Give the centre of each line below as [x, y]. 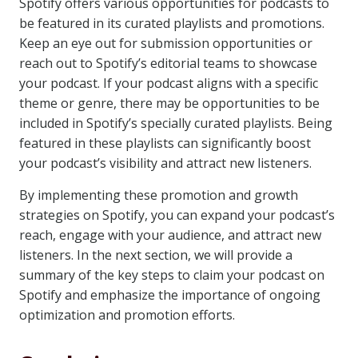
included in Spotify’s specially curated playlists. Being [176, 123]
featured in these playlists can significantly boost [165, 143]
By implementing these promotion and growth [159, 195]
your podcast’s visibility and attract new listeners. [165, 163]
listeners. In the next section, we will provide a [156, 255]
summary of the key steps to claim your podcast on [172, 275]
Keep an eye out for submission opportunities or [166, 43]
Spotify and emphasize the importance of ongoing [170, 295]
